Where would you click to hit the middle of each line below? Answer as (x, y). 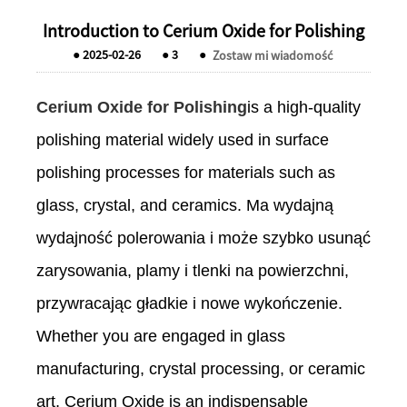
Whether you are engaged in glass (161, 337)
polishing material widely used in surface (183, 140)
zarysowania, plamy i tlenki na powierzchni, (193, 271)
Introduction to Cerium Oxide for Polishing (203, 31)
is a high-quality (304, 108)
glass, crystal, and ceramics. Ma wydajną (185, 206)
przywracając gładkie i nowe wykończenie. (189, 304)
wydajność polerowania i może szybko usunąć (203, 238)
